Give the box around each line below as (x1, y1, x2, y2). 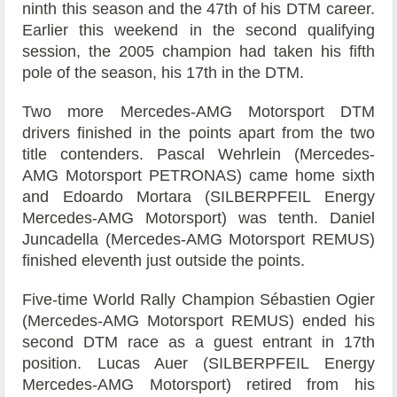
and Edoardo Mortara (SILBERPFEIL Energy (22, 188, 375, 206)
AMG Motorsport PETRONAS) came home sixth (22, 167, 375, 185)
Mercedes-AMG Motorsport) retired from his (22, 376, 375, 394)
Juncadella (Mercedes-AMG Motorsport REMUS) (22, 230, 375, 249)
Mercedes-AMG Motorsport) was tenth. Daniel (22, 209, 375, 228)
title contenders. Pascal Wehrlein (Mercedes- (22, 145, 375, 164)
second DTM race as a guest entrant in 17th (22, 333, 375, 352)
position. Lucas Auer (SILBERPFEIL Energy (22, 354, 375, 373)
